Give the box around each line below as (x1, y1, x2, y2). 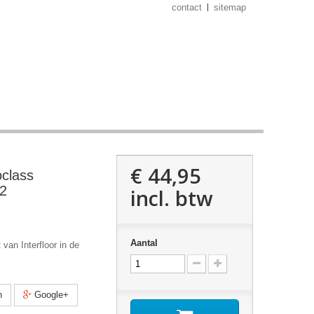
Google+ (32, 289, 69, 300)
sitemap (214, 2, 246, 13)
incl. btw (130, 184, 213, 212)
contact (172, 2, 202, 13)
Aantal (130, 238, 158, 248)
